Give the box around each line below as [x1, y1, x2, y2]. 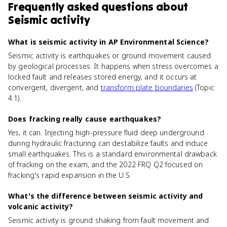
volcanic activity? [8, 202, 73, 211]
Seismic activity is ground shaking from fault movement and [8, 215, 209, 225]
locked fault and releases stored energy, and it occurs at [8, 72, 197, 82]
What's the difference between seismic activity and [8, 191, 203, 201]
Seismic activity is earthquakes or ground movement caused [8, 51, 211, 60]
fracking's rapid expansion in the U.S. [8, 170, 131, 180]
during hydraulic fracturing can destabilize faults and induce [8, 138, 208, 148]
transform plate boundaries [100, 83, 193, 92]
